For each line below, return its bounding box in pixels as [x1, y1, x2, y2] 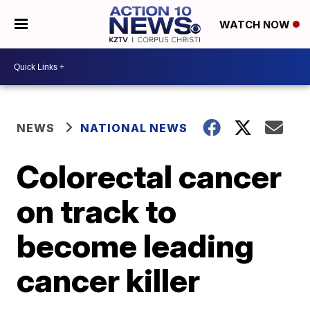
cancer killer [17, 261, 201, 300]
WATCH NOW [219, 18, 293, 32]
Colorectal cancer [17, 157, 282, 196]
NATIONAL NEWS [80, 121, 188, 135]
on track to [17, 192, 177, 230]
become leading [17, 226, 255, 265]
